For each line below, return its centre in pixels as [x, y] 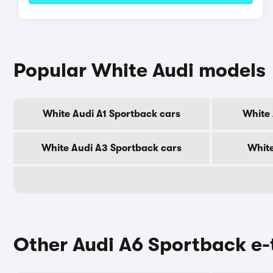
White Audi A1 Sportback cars [112, 114]
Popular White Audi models [140, 70]
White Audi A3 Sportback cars [112, 148]
